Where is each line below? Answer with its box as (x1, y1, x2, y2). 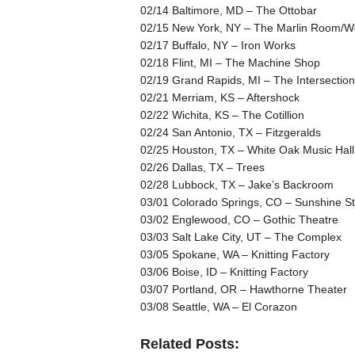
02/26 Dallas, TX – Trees (139, 160, 265, 174)
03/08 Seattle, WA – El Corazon (139, 300, 297, 313)
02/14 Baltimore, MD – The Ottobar (139, 3, 317, 17)
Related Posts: (139, 335, 239, 352)
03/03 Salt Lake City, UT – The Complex (139, 230, 342, 243)
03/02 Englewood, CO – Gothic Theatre (139, 212, 338, 226)
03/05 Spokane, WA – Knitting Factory (139, 247, 330, 261)
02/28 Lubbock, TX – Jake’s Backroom (139, 177, 334, 191)
